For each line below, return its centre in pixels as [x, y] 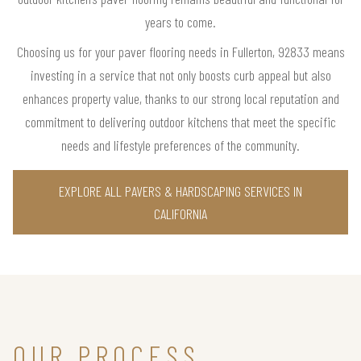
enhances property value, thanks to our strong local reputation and [180, 99]
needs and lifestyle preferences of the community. [180, 145]
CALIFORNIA [180, 214]
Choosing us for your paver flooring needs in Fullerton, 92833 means [180, 52]
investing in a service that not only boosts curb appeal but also [180, 75]
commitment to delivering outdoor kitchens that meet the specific [180, 122]
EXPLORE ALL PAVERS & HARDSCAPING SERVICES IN [180, 191]
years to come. [180, 22]
